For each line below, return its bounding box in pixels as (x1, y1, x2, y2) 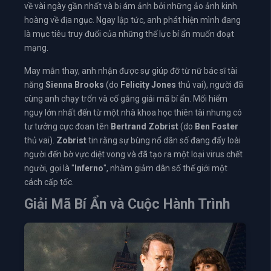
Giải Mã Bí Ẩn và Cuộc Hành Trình (24, 195, 230, 212)
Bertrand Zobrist (111, 121, 178, 131)
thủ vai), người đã (176, 79, 243, 90)
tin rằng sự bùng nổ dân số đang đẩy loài (87, 135, 241, 145)
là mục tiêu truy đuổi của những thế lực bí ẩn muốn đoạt (24, 28, 234, 39)
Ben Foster (195, 121, 238, 131)
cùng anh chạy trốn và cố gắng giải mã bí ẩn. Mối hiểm (24, 93, 227, 103)
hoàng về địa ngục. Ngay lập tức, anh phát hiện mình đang (24, 15, 241, 25)
